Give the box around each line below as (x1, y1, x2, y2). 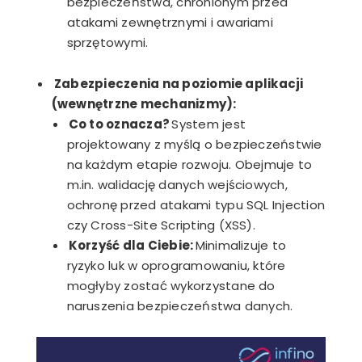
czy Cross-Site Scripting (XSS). (66, 217, 259, 234)
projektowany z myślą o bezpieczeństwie (66, 136, 322, 154)
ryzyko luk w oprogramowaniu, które (66, 257, 286, 275)
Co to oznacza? (68, 116, 170, 133)
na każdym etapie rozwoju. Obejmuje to (66, 156, 313, 174)
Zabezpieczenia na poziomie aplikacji (51, 75, 304, 93)
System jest (170, 116, 246, 133)
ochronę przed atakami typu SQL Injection (66, 196, 326, 214)
